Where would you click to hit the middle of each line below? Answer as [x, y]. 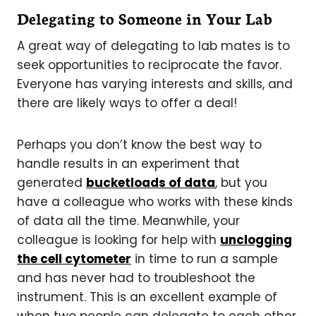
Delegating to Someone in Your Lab [145, 18]
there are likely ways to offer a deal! [127, 103]
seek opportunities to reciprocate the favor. [149, 65]
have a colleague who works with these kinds [155, 201]
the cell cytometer [74, 259]
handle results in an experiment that [128, 163]
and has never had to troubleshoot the [136, 278]
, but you [241, 182]
